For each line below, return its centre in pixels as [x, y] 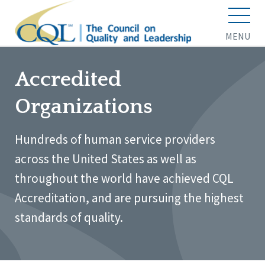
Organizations [84, 106]
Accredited [68, 79]
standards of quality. [69, 217]
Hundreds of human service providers [115, 139]
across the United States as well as [106, 159]
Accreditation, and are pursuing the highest [129, 198]
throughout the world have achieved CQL [124, 178]
